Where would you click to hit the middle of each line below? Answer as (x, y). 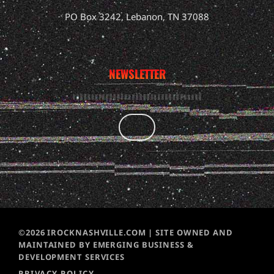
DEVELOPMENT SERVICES (72, 257)
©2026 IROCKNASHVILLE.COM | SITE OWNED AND (126, 232)
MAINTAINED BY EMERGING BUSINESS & (106, 244)
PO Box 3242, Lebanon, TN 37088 (137, 17)
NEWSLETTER (137, 74)
